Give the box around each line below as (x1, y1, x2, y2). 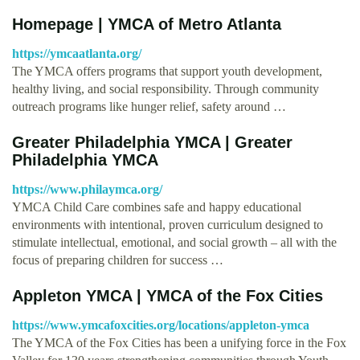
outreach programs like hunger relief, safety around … (12, 99, 286, 113)
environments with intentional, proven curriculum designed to (12, 217, 323, 231)
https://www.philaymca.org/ (12, 182, 162, 196)
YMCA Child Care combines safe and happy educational (12, 199, 301, 214)
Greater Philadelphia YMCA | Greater (12, 133, 292, 151)
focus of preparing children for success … (12, 252, 223, 267)
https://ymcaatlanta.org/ (12, 46, 141, 60)
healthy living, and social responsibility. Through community (12, 81, 319, 96)
